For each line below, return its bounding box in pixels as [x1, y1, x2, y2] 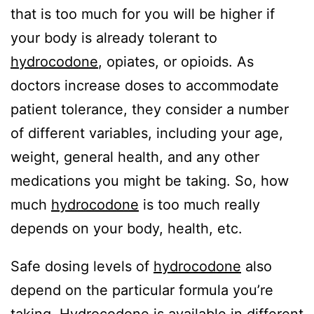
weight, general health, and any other [11, 149, 259, 166]
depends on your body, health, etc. [11, 220, 243, 238]
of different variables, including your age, [11, 125, 283, 142]
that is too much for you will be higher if [11, 6, 275, 23]
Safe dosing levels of [11, 258, 153, 275]
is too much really [139, 196, 260, 214]
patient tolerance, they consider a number [11, 101, 289, 118]
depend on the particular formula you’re [11, 282, 273, 299]
